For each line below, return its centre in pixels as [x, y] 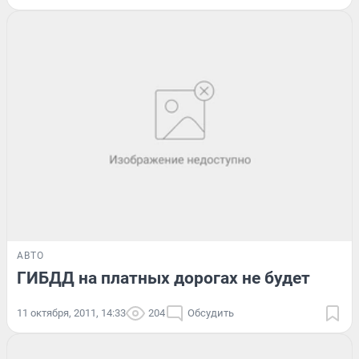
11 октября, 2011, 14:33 [71, 313]
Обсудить [211, 313]
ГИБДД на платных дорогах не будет [163, 278]
